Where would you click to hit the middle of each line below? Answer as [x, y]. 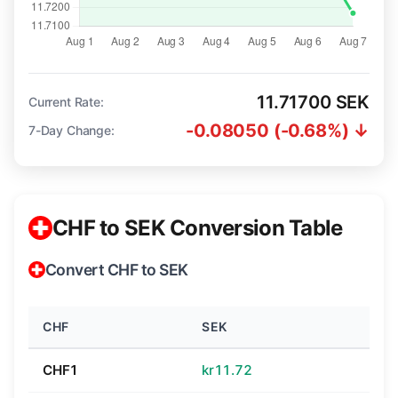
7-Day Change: [72, 131]
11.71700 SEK [313, 103]
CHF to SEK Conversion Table [198, 227]
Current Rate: [66, 102]
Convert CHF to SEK [117, 270]
